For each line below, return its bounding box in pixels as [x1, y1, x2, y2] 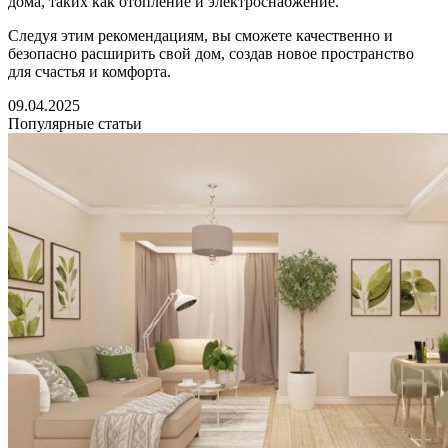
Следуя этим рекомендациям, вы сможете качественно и [8, 26, 393, 44]
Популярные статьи [8, 114, 142, 132]
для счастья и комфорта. [8, 62, 171, 80]
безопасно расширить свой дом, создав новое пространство [8, 44, 414, 62]
